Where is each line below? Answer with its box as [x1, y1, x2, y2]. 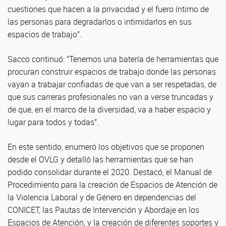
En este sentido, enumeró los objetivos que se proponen [8, 141, 204, 152]
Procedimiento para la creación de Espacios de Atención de [8, 179, 217, 190]
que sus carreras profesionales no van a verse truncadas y [8, 91, 213, 102]
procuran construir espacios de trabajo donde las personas [8, 66, 216, 77]
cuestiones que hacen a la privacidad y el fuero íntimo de [8, 4, 209, 15]
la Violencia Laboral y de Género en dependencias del [8, 192, 196, 203]
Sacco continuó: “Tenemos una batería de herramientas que [8, 53, 218, 65]
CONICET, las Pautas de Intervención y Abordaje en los [8, 204, 199, 215]
